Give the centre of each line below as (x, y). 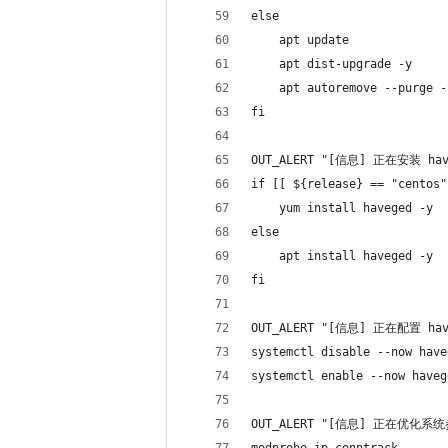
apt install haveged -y (342, 256)
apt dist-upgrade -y (331, 64)
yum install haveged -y (342, 208)
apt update (300, 40)
